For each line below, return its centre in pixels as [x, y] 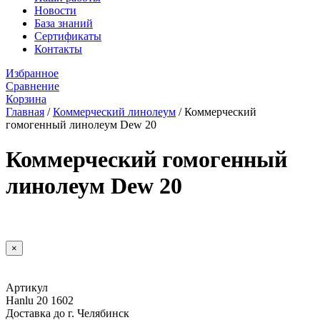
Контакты [58, 49]
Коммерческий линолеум [114, 112]
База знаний [64, 23]
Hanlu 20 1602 [40, 300]
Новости [55, 10]
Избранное [32, 73]
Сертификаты [68, 36]
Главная [25, 112]
